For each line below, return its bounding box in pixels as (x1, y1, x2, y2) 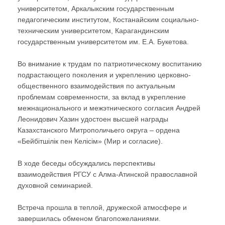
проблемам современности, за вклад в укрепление (18, 92, 186, 101)
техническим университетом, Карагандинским (18, 26, 169, 35)
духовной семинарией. (18, 181, 93, 189)
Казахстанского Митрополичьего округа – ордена (18, 126, 180, 134)
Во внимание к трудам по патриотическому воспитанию (18, 59, 202, 68)
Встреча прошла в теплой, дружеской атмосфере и (18, 203, 187, 211)
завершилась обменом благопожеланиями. (18, 214, 161, 222)
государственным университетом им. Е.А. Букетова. (18, 37, 189, 46)
